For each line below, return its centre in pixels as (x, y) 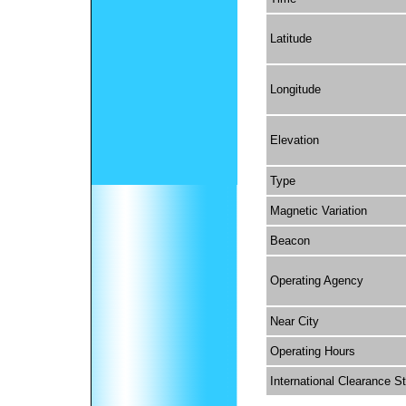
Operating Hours (313, 351)
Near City (295, 321)
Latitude (291, 39)
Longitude (295, 89)
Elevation (295, 140)
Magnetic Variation (319, 211)
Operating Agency (317, 280)
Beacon (290, 241)
